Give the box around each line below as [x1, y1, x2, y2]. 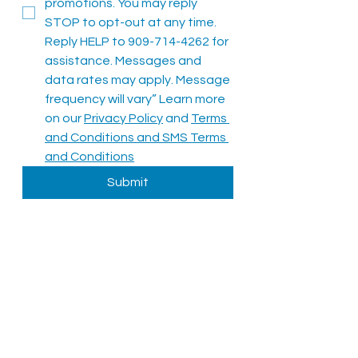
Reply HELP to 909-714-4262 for [45, 35, 229, 48]
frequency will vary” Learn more [45, 93, 225, 105]
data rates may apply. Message [45, 74, 230, 86]
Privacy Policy [84, 112, 163, 125]
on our [45, 112, 84, 125]
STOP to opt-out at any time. [45, 16, 217, 29]
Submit [107, 176, 149, 189]
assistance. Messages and [45, 54, 201, 67]
